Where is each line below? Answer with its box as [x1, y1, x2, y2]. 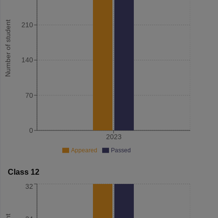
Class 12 [7, 167, 39, 176]
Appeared [71, 146, 97, 154]
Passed [110, 146, 131, 154]
